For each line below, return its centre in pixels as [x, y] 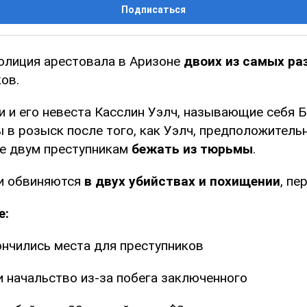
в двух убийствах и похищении [182, 182]
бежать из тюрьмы [192, 149]
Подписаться [153, 10]
